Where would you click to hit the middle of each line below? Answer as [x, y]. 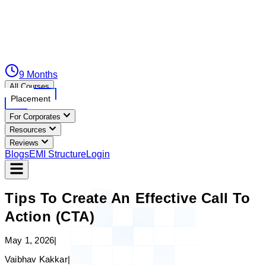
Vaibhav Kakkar [36, 259]
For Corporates [35, 116]
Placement [31, 99]
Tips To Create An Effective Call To [128, 198]
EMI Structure [58, 154]
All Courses [29, 87]
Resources [28, 129]
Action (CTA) [50, 217]
